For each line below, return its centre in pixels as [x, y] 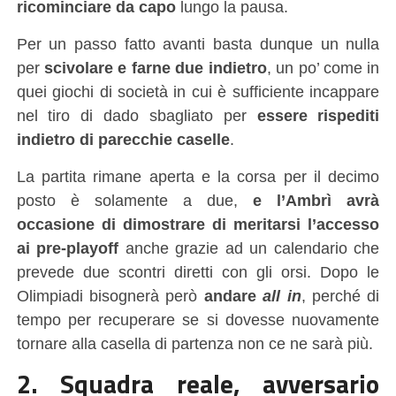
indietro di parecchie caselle [123, 139]
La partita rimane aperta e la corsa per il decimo [198, 176]
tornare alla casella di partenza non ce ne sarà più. [194, 343]
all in [282, 295]
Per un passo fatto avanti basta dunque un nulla [198, 43]
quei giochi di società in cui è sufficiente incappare [198, 91]
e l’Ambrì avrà [316, 200]
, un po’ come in [323, 67]
